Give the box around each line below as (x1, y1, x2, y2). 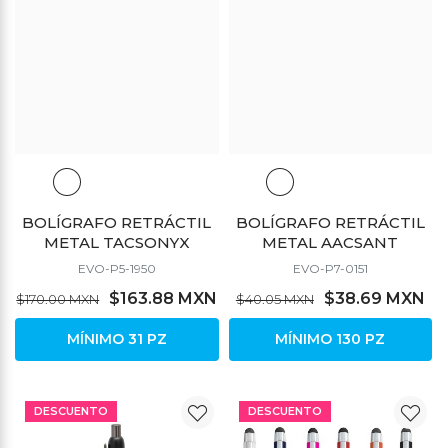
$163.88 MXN (109, 288, 218, 308)
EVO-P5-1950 (77, 260, 156, 276)
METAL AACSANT (262, 232, 399, 252)
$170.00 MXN (16, 290, 100, 307)
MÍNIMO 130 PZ (275, 329, 386, 348)
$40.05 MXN (235, 290, 314, 307)
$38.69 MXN (323, 288, 425, 308)
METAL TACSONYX (43, 232, 190, 252)
